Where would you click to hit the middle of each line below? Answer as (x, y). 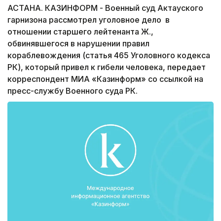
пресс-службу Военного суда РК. (73, 91)
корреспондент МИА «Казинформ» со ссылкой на (105, 79)
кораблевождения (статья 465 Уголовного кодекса (109, 55)
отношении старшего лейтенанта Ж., (80, 32)
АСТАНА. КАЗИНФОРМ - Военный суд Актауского (105, 8)
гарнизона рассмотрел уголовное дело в (89, 20)
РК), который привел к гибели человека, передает (107, 67)
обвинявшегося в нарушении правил (78, 44)
